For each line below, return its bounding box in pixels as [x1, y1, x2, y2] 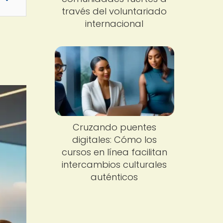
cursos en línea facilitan [61, 146, 167, 159]
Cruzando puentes [72, 121, 156, 134]
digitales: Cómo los [72, 133, 157, 146]
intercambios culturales [62, 158, 167, 171]
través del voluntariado [62, 4, 167, 17]
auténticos [91, 171, 138, 184]
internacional [85, 17, 144, 30]
